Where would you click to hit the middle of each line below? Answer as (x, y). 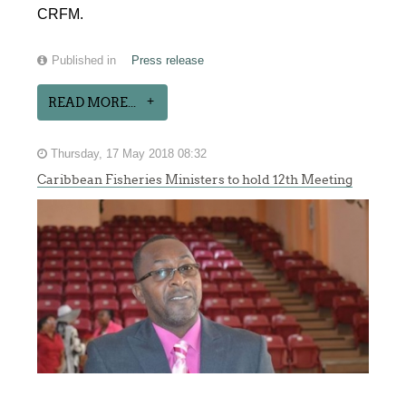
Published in (84, 60)
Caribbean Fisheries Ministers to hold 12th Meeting (195, 179)
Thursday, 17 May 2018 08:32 (127, 154)
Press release (168, 60)
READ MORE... (92, 102)
